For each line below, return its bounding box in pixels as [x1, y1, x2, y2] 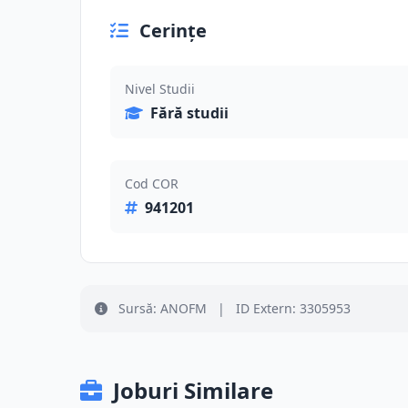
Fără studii [150, 103, 229, 123]
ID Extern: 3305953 [232, 300, 351, 317]
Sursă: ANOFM [115, 300, 210, 317]
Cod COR [125, 175, 178, 192]
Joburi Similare [113, 375, 273, 405]
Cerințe [139, 18, 207, 43]
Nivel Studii [125, 80, 195, 97]
